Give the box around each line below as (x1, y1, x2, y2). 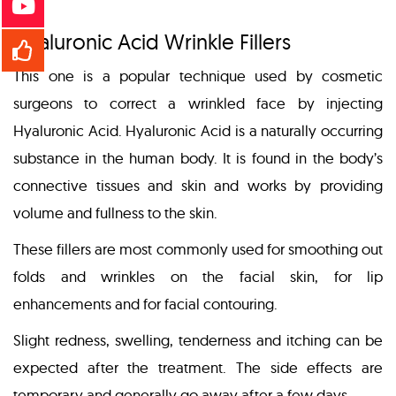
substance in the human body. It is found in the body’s (13, 148, 383, 168)
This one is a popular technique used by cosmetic (13, 66, 383, 86)
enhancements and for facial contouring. (13, 294, 278, 314)
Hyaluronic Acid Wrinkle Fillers (13, 28, 291, 56)
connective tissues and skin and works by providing (13, 176, 383, 195)
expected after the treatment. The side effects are (13, 358, 383, 377)
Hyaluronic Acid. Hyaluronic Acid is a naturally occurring (13, 121, 383, 141)
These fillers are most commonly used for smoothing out (13, 240, 383, 259)
